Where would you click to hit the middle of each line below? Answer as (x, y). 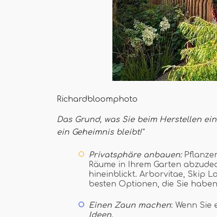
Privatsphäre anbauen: (136, 155)
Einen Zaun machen (130, 205)
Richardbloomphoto (97, 99)
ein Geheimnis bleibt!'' (100, 132)
